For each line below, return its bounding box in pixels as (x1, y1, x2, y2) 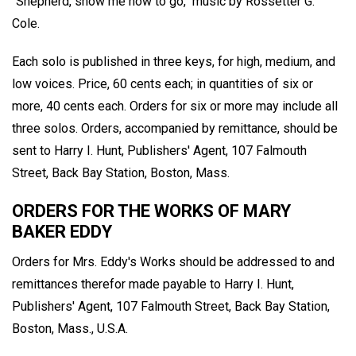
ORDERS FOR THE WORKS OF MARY (12, 201, 291, 222)
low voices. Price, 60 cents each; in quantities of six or (12, 76, 313, 92)
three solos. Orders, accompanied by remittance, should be (12, 121, 338, 137)
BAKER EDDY (12, 222, 112, 242)
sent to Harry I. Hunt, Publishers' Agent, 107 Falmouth (12, 143, 307, 159)
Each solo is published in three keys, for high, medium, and (12, 54, 335, 70)
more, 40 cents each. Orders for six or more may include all (12, 99, 338, 114)
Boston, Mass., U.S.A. (12, 321, 128, 337)
